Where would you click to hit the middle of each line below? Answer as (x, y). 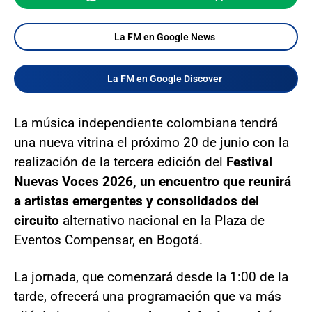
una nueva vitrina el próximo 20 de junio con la (151, 142)
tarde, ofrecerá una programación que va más (148, 296)
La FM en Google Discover (164, 78)
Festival (249, 162)
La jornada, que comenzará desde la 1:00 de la (151, 276)
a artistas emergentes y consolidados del (136, 201)
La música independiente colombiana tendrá (146, 123)
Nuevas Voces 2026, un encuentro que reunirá (153, 181)
